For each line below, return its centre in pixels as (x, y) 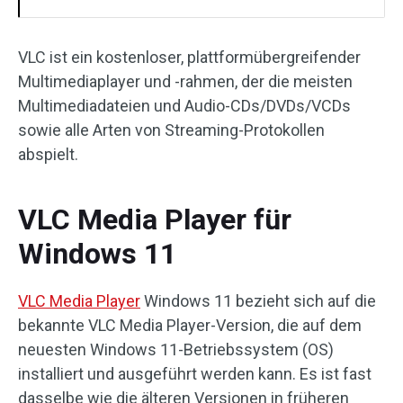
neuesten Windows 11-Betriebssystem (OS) (176, 349)
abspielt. (48, 154)
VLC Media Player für (155, 219)
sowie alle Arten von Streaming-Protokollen (171, 130)
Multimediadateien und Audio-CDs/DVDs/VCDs (184, 106)
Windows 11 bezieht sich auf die (258, 301)
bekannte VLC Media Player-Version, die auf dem (190, 325)
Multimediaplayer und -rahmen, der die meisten (185, 81)
